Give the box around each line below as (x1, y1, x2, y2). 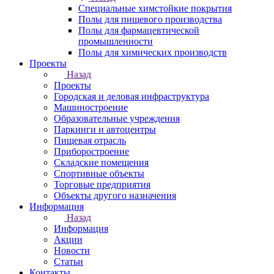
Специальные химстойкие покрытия (78, 3, 232, 13)
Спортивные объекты (54, 168, 144, 179)
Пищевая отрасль (54, 135, 126, 146)
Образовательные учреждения (54, 113, 180, 124)
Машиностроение (54, 102, 128, 113)
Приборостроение (54, 146, 129, 157)
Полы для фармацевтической (78, 25, 199, 35)
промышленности (78, 36, 153, 46)
